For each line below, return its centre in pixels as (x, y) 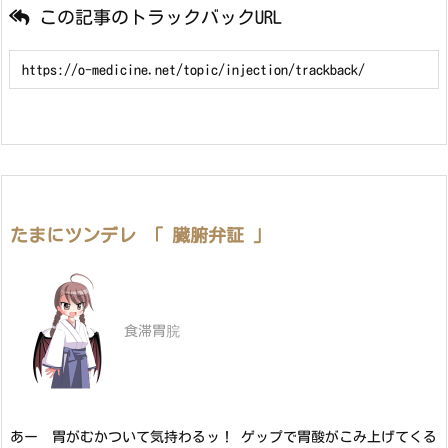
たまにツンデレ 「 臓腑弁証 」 (140, 234)
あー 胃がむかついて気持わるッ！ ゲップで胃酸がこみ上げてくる (223, 436)
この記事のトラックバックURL (160, 16)
